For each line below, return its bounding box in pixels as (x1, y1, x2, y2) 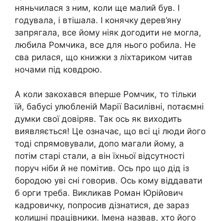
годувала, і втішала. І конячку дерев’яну (15, 15, 181, 25)
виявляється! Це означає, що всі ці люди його (15, 126, 206, 137)
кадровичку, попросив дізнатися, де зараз (15, 200, 189, 211)
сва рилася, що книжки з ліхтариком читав (15, 52, 192, 62)
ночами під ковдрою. (15, 64, 102, 74)
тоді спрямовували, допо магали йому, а (15, 139, 184, 149)
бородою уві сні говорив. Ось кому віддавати (15, 176, 202, 186)
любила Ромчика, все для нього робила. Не (15, 39, 196, 50)
